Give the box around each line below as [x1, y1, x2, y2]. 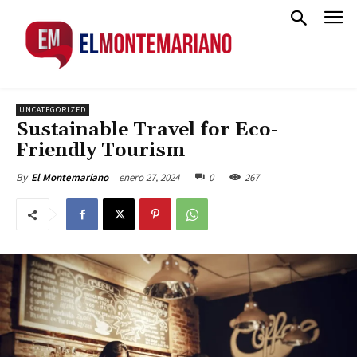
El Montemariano [31, 171, 108, 184]
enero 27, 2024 [119, 170, 179, 184]
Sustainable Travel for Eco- [16, 118, 278, 142]
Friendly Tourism [16, 139, 185, 163]
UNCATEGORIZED [19, 104, 86, 115]
